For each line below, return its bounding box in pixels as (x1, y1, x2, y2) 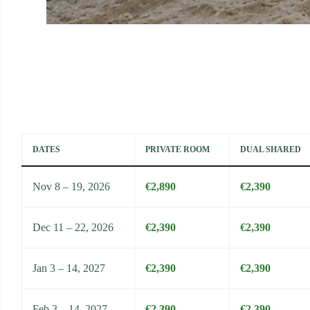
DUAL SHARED (240, 145, 301, 155)
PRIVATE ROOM (145, 145, 210, 155)
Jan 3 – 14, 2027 (33, 262, 105, 275)
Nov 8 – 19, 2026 (33, 181, 110, 193)
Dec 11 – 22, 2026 (33, 221, 113, 234)
